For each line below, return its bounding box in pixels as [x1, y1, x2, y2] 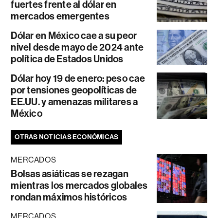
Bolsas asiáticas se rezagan [11, 167, 128, 180]
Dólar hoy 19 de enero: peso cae [11, 72, 145, 84]
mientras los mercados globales [11, 179, 148, 191]
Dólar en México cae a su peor [11, 29, 137, 41]
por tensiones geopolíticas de [11, 84, 137, 96]
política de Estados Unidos [11, 53, 124, 65]
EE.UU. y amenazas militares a [11, 95, 138, 108]
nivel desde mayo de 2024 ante [11, 41, 144, 53]
